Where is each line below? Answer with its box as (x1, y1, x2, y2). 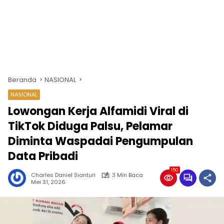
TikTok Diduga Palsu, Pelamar (8, 118, 172, 134)
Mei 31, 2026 (31, 177, 65, 186)
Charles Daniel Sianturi (31, 171, 95, 179)
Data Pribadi (8, 148, 78, 164)
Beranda (8, 75, 36, 84)
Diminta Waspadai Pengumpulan (8, 133, 193, 149)
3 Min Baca (112, 171, 143, 179)
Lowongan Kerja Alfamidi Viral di (8, 103, 188, 119)
